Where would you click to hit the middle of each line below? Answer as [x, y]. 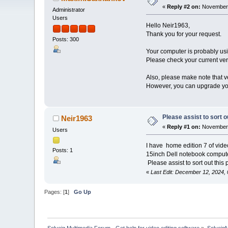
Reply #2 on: [184, 6]
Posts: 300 [66, 39]
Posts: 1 [63, 150]
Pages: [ [55, 192]
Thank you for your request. [183, 34]
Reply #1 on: [184, 127]
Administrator [69, 9]
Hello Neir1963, [168, 25]
